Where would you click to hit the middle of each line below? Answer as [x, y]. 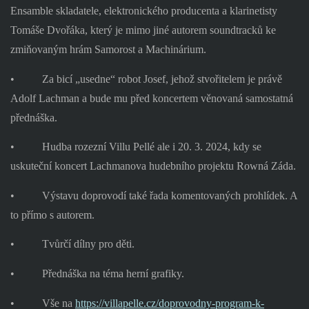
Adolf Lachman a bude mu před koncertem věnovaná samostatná [151, 98]
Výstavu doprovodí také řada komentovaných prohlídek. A [169, 195]
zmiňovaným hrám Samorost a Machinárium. [108, 49]
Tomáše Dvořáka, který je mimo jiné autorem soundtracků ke [143, 30]
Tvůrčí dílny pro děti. [88, 244]
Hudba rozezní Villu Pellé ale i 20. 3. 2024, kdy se [151, 147]
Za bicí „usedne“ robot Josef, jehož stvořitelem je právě [162, 79]
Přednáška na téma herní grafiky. [113, 274]
